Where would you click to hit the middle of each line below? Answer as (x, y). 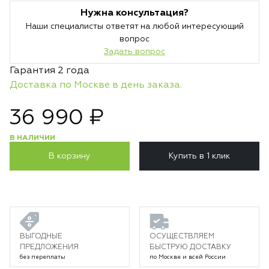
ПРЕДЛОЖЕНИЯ (49, 247)
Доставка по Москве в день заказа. (96, 85)
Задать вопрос (134, 52)
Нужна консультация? (134, 13)
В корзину (70, 156)
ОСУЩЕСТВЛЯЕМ (182, 237)
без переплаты (43, 257)
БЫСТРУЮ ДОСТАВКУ (190, 247)
